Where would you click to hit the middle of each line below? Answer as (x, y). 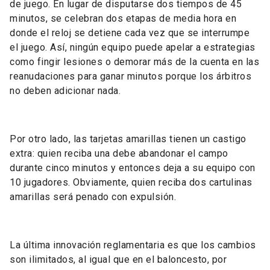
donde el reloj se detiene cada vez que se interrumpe (130, 33)
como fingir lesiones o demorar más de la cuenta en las (134, 62)
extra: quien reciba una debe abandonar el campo (119, 153)
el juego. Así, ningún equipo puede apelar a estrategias (133, 47)
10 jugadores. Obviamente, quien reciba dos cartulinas (131, 182)
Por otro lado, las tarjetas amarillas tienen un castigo (128, 139)
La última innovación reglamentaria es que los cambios (133, 245)
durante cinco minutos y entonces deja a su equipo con (133, 168)
